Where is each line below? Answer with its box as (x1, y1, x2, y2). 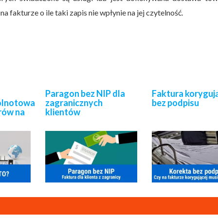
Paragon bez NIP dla (45, 88, 125, 99)
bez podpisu (152, 97, 200, 108)
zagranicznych (45, 97, 103, 108)
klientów (45, 106, 80, 117)
